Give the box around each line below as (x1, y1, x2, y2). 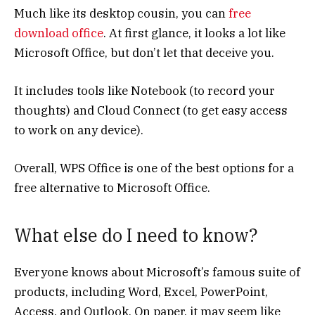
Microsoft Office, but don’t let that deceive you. (14, 45, 277, 61)
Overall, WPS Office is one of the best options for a (14, 160, 294, 176)
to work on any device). (14, 122, 146, 139)
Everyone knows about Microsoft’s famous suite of (14, 264, 300, 280)
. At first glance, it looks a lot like (103, 25, 285, 41)
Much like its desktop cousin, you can (14, 6, 229, 22)
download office (14, 25, 103, 41)
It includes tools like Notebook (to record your (14, 83, 275, 99)
